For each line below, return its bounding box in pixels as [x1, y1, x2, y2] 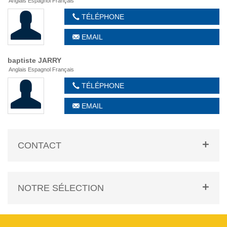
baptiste [8, 56, 38, 64]
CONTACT [18, 140, 61, 150]
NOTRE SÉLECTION [18, 183, 104, 193]
